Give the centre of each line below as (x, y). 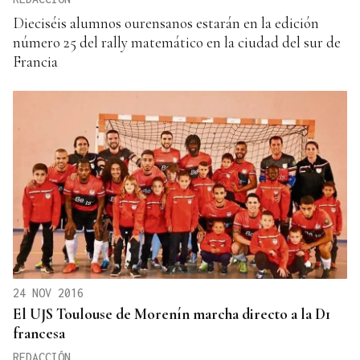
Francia (35, 62)
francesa (39, 333)
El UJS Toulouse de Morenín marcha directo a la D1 (172, 314)
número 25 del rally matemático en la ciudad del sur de (177, 43)
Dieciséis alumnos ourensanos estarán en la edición (166, 23)
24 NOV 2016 (48, 293)
